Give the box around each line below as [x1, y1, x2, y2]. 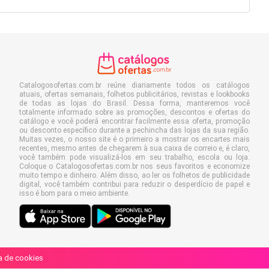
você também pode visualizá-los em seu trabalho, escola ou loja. [19, 153, 250, 162]
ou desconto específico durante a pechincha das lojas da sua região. [19, 126, 250, 135]
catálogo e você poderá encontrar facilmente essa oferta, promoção [19, 117, 250, 126]
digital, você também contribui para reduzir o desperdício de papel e [19, 180, 250, 189]
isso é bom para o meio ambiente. [19, 189, 130, 198]
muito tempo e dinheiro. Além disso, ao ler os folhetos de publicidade [19, 171, 250, 180]
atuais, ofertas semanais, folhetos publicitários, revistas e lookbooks [19, 90, 250, 99]
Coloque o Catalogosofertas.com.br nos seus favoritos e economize [19, 162, 250, 171]
